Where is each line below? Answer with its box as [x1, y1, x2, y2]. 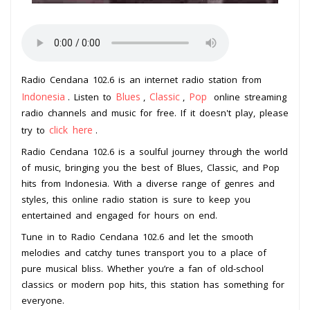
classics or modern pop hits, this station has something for [21, 277, 284, 291]
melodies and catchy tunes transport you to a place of [21, 246, 266, 259]
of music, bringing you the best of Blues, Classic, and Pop [21, 161, 280, 174]
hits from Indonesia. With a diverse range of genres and [21, 176, 275, 190]
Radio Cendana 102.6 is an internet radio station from [21, 73, 262, 86]
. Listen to [68, 90, 116, 103]
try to [21, 123, 49, 136]
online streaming [210, 90, 286, 103]
